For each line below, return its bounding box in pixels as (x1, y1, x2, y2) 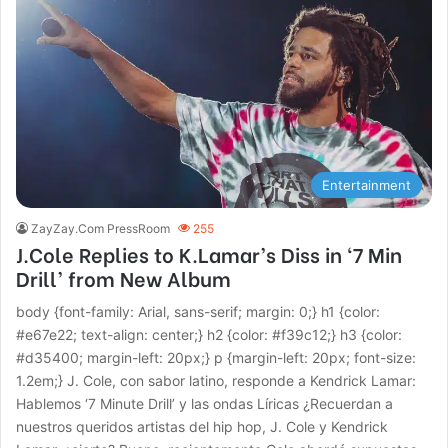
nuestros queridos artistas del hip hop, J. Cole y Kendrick (16, 418, 389, 436)
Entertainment (321, 177, 411, 194)
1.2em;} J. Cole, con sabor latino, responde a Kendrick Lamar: (16, 372, 417, 390)
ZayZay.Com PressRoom (31, 221, 171, 237)
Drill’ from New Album (16, 263, 232, 293)
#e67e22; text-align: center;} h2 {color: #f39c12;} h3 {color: (16, 326, 403, 344)
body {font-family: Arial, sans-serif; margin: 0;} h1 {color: (16, 303, 381, 321)
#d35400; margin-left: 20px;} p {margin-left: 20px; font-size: (16, 349, 417, 367)
